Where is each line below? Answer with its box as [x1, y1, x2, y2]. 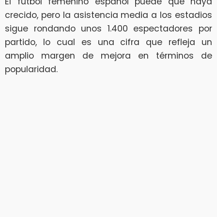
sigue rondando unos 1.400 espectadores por [5, 22, 212, 34]
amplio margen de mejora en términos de [5, 49, 212, 62]
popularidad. [5, 63, 58, 75]
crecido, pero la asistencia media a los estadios [5, 9, 212, 21]
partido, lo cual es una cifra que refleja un [5, 36, 212, 48]
